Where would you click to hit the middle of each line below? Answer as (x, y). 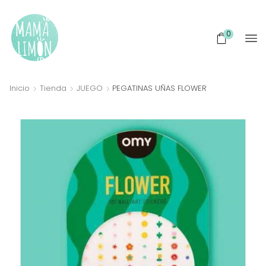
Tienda (53, 88)
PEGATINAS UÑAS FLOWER (159, 88)
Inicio (20, 88)
